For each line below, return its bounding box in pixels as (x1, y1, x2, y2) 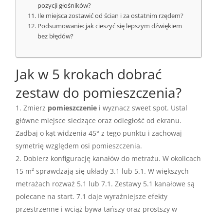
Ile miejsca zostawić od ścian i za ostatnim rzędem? (37, 11, 184, 20)
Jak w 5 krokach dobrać (16, 65, 162, 84)
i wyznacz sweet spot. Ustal (97, 103, 188, 113)
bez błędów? (37, 32, 74, 41)
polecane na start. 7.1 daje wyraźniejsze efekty (16, 192, 168, 201)
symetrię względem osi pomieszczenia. (16, 141, 143, 151)
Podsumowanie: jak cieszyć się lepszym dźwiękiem (37, 21, 182, 31)
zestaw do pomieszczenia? (16, 83, 182, 102)
